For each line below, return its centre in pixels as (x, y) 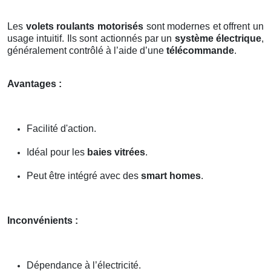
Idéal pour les (57, 152)
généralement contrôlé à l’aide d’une (87, 50)
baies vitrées (116, 152)
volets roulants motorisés (84, 26)
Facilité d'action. (61, 128)
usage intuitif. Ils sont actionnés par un (91, 38)
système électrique (218, 38)
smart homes (171, 175)
